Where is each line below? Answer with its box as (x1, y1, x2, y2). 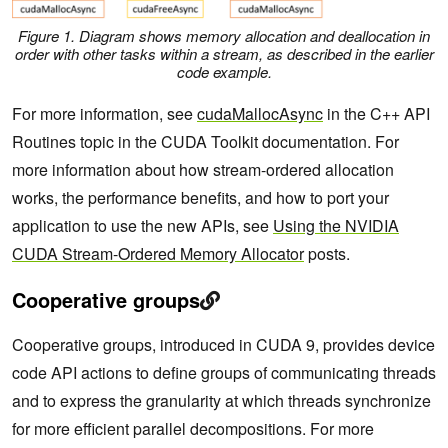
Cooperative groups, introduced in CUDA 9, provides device (12, 333, 435, 357)
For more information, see (12, 102, 197, 126)
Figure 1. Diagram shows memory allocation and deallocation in (18, 24, 430, 46)
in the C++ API (323, 102, 430, 126)
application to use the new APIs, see (12, 214, 273, 238)
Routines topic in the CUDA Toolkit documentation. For (12, 130, 399, 154)
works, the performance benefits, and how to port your (12, 186, 389, 210)
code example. (176, 60, 272, 82)
